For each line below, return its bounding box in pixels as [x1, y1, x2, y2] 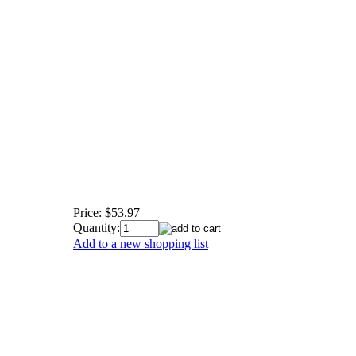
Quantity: [73, 220, 120, 234]
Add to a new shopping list [73, 236, 208, 250]
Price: [73, 205, 102, 219]
